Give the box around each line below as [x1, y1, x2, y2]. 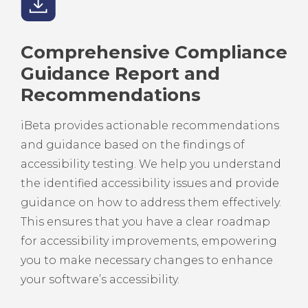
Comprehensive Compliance [21, 41, 287, 64]
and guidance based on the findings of [21, 138, 245, 152]
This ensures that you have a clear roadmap [21, 215, 270, 229]
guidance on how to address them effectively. [21, 196, 281, 210]
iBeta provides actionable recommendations [21, 119, 279, 133]
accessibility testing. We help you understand [21, 157, 281, 171]
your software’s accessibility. [21, 273, 179, 287]
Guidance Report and [21, 63, 220, 85]
